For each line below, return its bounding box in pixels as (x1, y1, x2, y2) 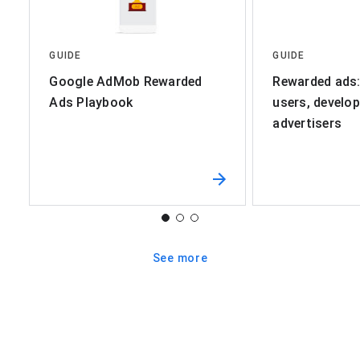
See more (152, 251, 208, 264)
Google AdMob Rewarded (49, 73, 202, 89)
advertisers (272, 115, 342, 131)
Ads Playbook (49, 94, 133, 110)
